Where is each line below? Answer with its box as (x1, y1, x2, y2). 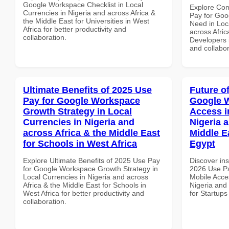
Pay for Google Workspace (23, 95, 140, 106)
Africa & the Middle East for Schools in (23, 180, 146, 189)
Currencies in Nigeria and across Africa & (23, 8, 155, 17)
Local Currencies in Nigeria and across (23, 172, 148, 181)
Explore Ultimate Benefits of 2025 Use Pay (23, 156, 160, 165)
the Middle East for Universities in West (23, 16, 149, 25)
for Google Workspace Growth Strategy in (23, 164, 158, 173)
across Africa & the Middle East (23, 127, 160, 138)
